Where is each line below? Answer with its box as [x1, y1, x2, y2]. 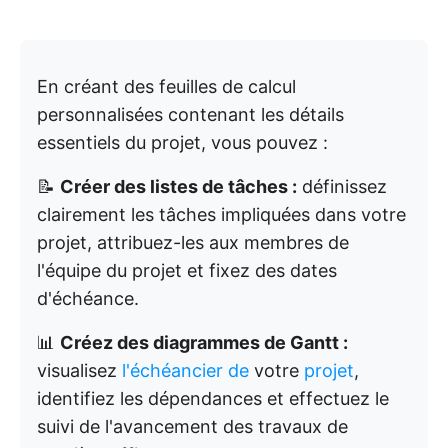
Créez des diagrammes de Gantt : [60, 332, 348, 353]
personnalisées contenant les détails [37, 104, 344, 125]
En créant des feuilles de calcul [37, 76, 296, 97]
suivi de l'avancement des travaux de [37, 416, 348, 437]
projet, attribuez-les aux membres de [37, 232, 349, 253]
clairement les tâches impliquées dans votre [37, 204, 406, 225]
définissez [297, 176, 387, 197]
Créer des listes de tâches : [60, 176, 297, 197]
